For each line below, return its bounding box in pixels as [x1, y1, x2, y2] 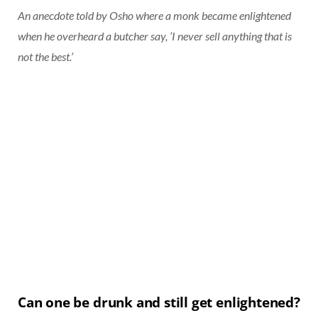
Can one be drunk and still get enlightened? [18, 292, 300, 312]
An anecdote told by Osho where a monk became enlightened [18, 8, 291, 22]
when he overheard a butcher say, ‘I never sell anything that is [18, 28, 292, 43]
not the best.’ [18, 49, 73, 63]
